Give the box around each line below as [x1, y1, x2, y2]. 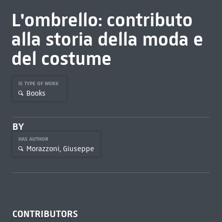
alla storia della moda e [11, 28, 203, 51]
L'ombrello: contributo [11, 8, 193, 31]
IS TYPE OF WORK [18, 80, 60, 87]
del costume [11, 47, 111, 70]
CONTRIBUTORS [12, 208, 78, 220]
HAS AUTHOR [18, 136, 50, 142]
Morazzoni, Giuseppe [26, 144, 94, 153]
